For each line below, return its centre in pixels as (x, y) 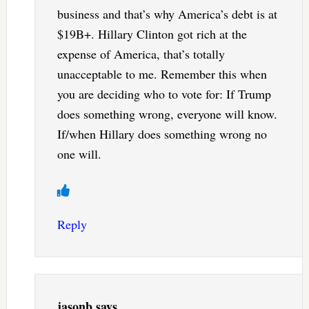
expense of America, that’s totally (141, 54)
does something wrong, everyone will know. (167, 114)
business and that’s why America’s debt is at (167, 14)
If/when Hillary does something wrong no (162, 134)
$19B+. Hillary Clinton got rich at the (152, 34)
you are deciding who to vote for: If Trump (164, 94)
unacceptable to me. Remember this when (162, 74)
